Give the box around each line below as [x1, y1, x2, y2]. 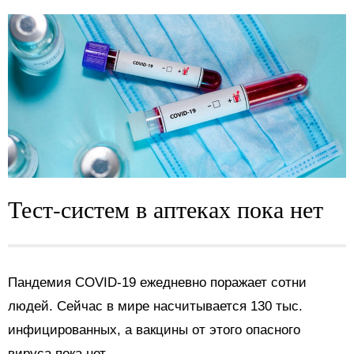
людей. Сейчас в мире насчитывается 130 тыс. [8, 299, 303, 314]
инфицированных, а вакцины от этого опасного [8, 322, 300, 338]
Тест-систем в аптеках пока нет [8, 193, 323, 225]
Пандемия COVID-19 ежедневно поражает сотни [8, 275, 307, 291]
